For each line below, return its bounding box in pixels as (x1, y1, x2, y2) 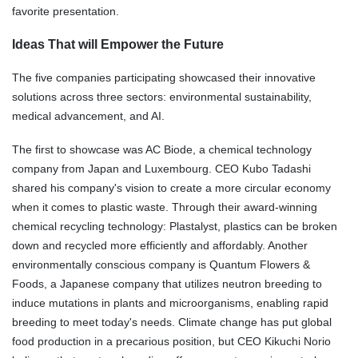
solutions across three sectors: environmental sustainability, (12, 90, 312, 104)
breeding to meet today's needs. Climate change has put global (12, 315, 332, 328)
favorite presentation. (12, 5, 119, 18)
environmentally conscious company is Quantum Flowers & (12, 257, 310, 271)
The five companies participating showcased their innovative (12, 71, 316, 85)
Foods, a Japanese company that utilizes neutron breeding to (12, 276, 322, 290)
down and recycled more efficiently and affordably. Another (12, 238, 308, 252)
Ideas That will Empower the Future (12, 38, 224, 52)
